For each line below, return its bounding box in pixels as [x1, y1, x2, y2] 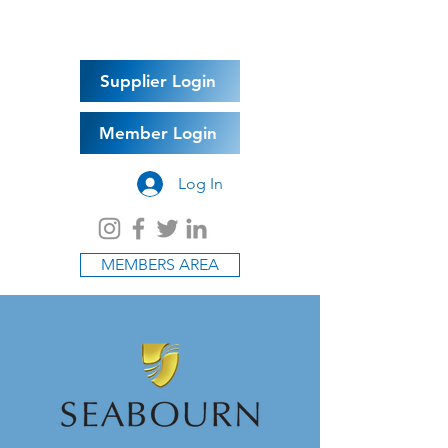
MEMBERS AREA [101, 255, 219, 274]
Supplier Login [100, 71, 216, 91]
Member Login [99, 123, 217, 143]
